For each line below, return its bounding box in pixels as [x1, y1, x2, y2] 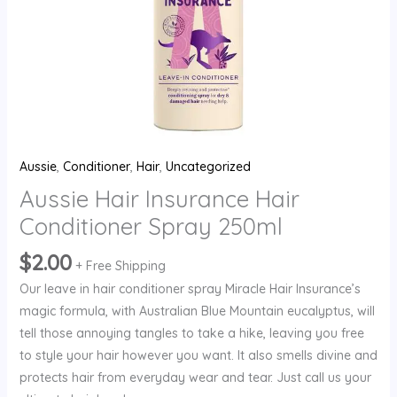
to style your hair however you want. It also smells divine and [19, 347, 378, 364]
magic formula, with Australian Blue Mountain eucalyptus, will [19, 303, 375, 320]
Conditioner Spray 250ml [19, 212, 283, 242]
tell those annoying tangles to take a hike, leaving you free [19, 325, 364, 342]
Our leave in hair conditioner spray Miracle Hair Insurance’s [19, 281, 361, 298]
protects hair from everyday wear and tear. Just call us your [19, 370, 371, 386]
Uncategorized [165, 159, 251, 175]
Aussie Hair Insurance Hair [19, 184, 300, 214]
